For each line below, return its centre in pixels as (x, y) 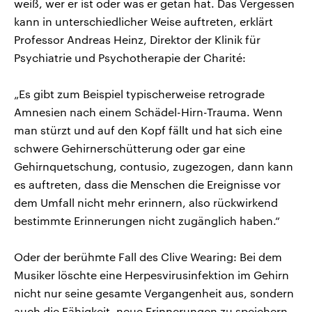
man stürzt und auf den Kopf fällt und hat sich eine (148, 130)
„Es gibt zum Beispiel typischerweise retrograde (139, 93)
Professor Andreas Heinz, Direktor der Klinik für (137, 39)
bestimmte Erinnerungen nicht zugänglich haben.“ (147, 220)
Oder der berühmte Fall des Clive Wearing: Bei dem (148, 256)
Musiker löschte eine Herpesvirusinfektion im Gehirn (151, 274)
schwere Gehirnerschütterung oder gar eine (130, 148)
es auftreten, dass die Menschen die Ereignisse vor (147, 184)
